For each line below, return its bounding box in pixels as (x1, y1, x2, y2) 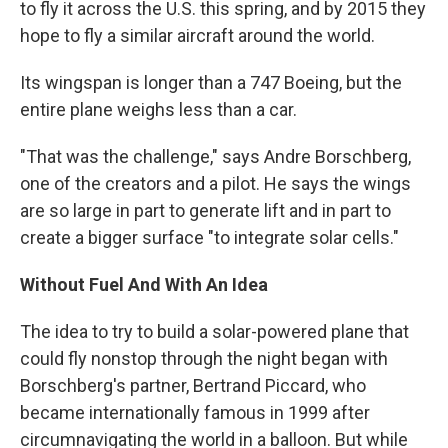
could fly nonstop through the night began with (20, 348, 388, 370)
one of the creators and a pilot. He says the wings (20, 173, 411, 195)
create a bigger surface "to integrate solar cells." (20, 227, 399, 249)
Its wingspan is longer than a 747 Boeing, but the (20, 72, 402, 94)
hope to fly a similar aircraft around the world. (20, 25, 375, 47)
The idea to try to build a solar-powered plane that (20, 321, 409, 343)
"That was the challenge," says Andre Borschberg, (20, 146, 411, 168)
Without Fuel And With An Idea (20, 274, 268, 296)
